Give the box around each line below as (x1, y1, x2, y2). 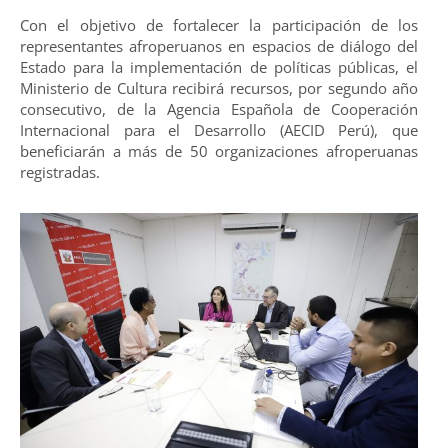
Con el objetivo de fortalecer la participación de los (20, 14, 418, 35)
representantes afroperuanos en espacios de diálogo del (20, 35, 418, 56)
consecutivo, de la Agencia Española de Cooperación (20, 98, 418, 119)
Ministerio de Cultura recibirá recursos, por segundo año (20, 77, 418, 98)
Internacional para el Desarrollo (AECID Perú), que (20, 119, 418, 140)
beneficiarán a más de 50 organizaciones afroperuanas (20, 140, 418, 161)
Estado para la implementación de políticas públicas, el (20, 56, 418, 77)
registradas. (20, 161, 100, 182)
